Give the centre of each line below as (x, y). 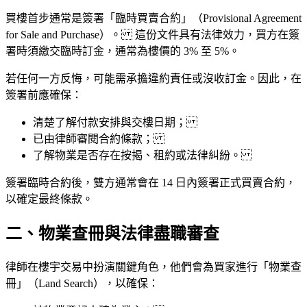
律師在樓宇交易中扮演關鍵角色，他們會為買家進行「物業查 (153, 267)
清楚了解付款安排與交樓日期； (115, 123)
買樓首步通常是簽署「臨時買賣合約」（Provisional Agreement (153, 19)
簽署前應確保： (44, 95)
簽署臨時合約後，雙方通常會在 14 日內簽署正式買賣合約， (151, 183)
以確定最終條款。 (49, 199)
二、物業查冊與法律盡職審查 (112, 234)
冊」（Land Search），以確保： (82, 283)
